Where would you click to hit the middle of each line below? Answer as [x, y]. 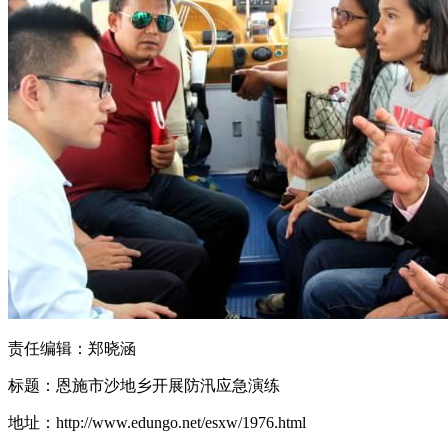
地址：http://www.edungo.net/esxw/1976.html [157, 422]
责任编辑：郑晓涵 [72, 348]
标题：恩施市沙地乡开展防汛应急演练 [144, 385]
